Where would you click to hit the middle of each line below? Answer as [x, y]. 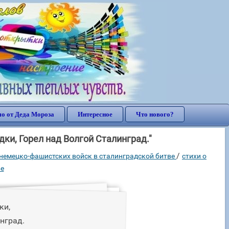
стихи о [194, 156]
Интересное [95, 114]
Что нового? [155, 114]
